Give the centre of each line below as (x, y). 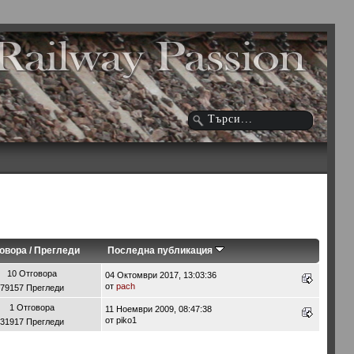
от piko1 (121, 320)
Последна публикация (161, 250)
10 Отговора (32, 273)
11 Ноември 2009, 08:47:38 (158, 309)
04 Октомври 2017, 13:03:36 (160, 275)
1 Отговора (32, 307)
